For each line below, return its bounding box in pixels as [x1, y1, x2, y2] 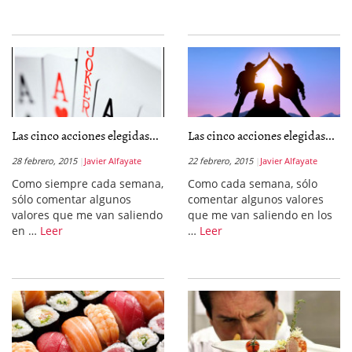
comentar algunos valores [188, 192, 324, 207]
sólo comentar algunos [12, 192, 131, 207]
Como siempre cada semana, [12, 176, 163, 191]
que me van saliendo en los [188, 207, 332, 222]
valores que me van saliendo [12, 207, 163, 222]
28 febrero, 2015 [12, 155, 77, 167]
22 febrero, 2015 [188, 155, 253, 167]
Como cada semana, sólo [188, 176, 317, 191]
